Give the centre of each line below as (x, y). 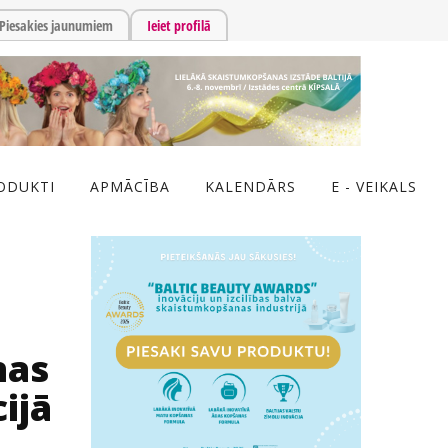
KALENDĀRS (250, 186)
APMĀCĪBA (130, 186)
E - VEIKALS (374, 186)
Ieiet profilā (179, 25)
